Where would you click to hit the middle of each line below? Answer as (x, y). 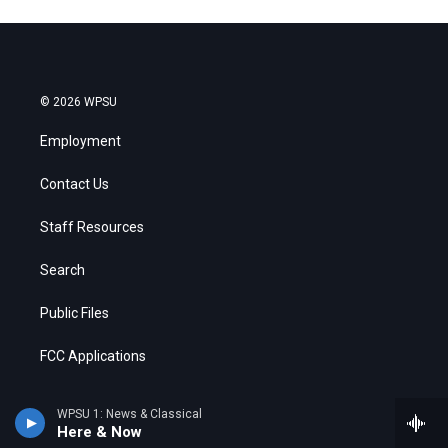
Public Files (74, 312)
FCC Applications (93, 355)
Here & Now (99, 432)
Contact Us (74, 183)
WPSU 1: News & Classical (129, 414)
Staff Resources (92, 226)
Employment (80, 140)
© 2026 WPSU (78, 101)
